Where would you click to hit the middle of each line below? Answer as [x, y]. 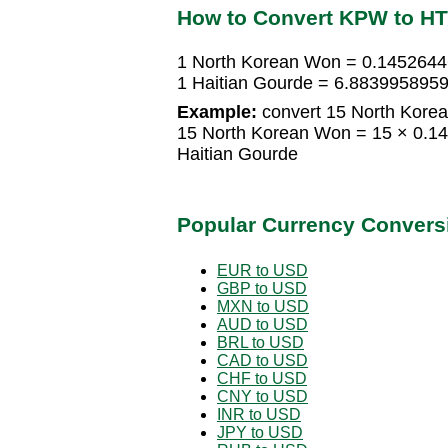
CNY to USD [262, 396]
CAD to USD [262, 360]
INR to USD [259, 414]
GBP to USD [262, 288]
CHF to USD [262, 378]
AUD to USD [262, 324]
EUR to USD [262, 270]
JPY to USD [260, 432]
